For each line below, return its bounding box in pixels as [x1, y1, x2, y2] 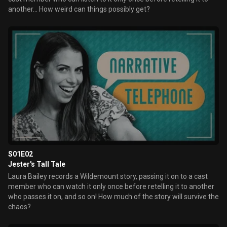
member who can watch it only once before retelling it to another [8, 182, 214, 191]
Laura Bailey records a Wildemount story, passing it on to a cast [8, 172, 208, 180]
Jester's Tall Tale [8, 160, 65, 168]
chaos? [8, 203, 31, 211]
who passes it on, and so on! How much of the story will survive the [8, 193, 219, 201]
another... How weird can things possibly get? [8, 5, 150, 13]
